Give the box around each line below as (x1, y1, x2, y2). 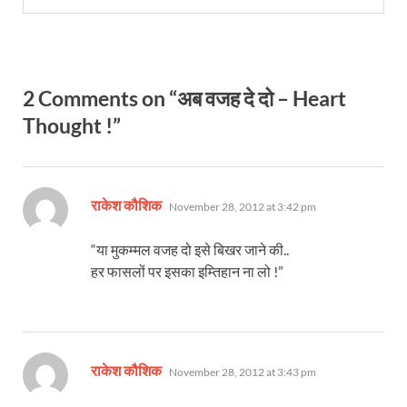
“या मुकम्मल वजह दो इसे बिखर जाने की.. (91, 240, 289, 258)
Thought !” (23, 112, 121, 138)
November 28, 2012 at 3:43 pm (169, 364, 316, 379)
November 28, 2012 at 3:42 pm (169, 199, 316, 213)
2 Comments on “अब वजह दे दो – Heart (23, 84, 346, 111)
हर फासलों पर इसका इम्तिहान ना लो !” (91, 262, 283, 280)
